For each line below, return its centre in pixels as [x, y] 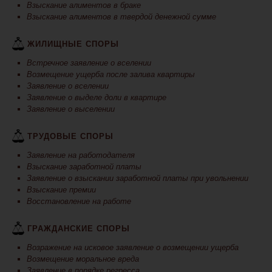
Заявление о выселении [71, 109]
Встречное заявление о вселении [89, 63]
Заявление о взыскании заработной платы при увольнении [138, 178]
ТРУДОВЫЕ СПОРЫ [70, 137]
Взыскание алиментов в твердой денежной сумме [121, 17]
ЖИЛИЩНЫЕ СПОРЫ [73, 44]
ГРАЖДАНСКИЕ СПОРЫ [79, 229]
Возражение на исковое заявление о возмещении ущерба [133, 248]
